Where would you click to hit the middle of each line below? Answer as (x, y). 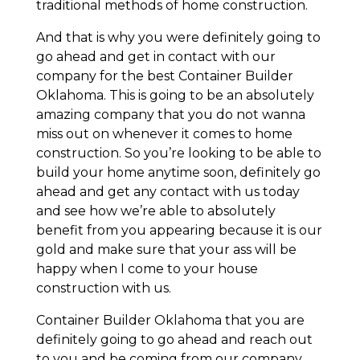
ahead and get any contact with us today (168, 192)
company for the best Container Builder (164, 76)
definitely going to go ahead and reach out (174, 340)
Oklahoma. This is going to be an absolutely (175, 96)
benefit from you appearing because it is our (179, 231)
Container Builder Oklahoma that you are (170, 321)
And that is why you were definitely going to (178, 38)
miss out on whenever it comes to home (164, 134)
